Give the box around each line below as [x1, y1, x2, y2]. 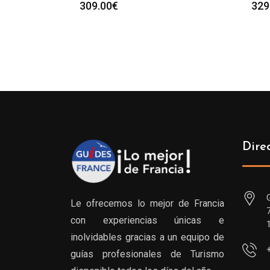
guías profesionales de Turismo [71, 248, 224, 260]
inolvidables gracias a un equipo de [71, 231, 224, 243]
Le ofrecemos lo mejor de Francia [71, 198, 224, 209]
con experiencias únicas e [71, 215, 224, 226]
